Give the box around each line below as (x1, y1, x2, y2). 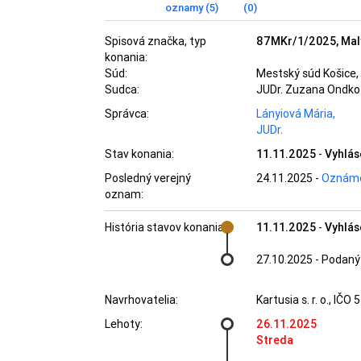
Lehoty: (105, 317, 143, 330)
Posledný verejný (105, 172, 191, 185)
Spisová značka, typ (105, 35, 206, 48)
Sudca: (105, 83, 139, 96)
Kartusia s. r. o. (255, 293, 329, 306)
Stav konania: (105, 147, 174, 160)
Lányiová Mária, (255, 107, 335, 120)
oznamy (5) (165, 2, 218, 14)
